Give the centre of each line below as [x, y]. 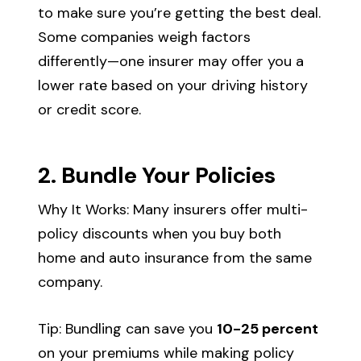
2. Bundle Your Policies [157, 175]
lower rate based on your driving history [173, 85]
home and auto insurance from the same [175, 257]
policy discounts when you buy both [160, 233]
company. [71, 282]
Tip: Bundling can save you [128, 328]
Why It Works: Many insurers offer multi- [173, 209]
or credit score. [90, 109]
